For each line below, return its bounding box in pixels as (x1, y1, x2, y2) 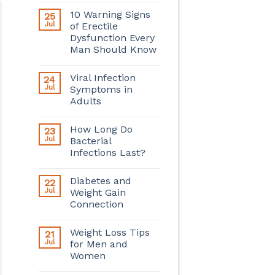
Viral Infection (69, 71, 136, 83)
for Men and (69, 238, 128, 250)
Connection (69, 198, 123, 210)
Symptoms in (69, 83, 133, 95)
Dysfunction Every (69, 31, 155, 44)
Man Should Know (69, 43, 157, 55)
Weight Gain (69, 186, 126, 198)
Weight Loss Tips (69, 226, 150, 238)
